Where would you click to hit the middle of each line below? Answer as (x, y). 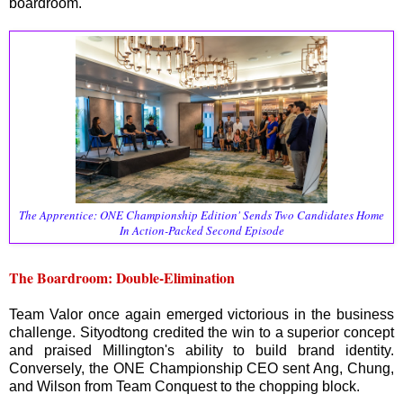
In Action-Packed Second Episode (201, 231)
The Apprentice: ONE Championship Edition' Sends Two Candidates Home (201, 215)
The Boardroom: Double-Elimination (122, 278)
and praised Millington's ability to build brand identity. (201, 350)
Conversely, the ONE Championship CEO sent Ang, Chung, (201, 368)
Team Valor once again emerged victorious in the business (201, 314)
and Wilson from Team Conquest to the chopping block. (184, 386)
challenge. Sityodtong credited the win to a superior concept (201, 332)
